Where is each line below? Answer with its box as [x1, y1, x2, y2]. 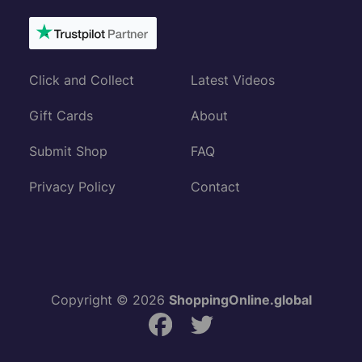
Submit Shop [29, 143, 107, 160]
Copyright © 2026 [50, 292, 169, 309]
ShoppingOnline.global [168, 292, 312, 309]
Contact [191, 179, 240, 196]
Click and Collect [29, 72, 134, 89]
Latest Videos [191, 72, 275, 89]
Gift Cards [29, 107, 93, 124]
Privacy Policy [29, 179, 116, 196]
